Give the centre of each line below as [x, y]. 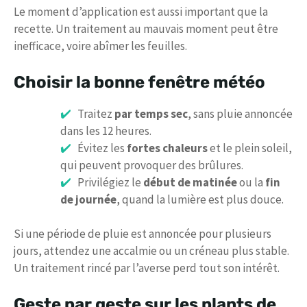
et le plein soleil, [249, 148]
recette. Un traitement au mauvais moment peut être [146, 29]
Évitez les [102, 148]
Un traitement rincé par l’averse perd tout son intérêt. [147, 268]
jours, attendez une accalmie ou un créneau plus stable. [151, 251]
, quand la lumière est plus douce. [200, 199]
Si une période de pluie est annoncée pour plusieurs [143, 234]
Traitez [96, 113]
